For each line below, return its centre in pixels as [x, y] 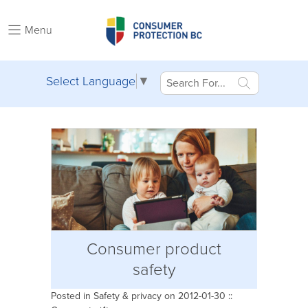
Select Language [91, 81]
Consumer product [154, 249]
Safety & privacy [128, 296]
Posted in [72, 296]
